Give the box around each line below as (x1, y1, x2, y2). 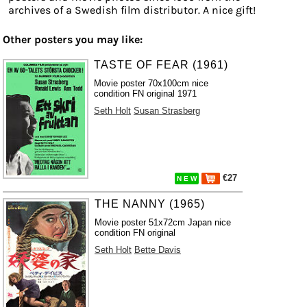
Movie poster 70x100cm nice (94, 78, 209, 88)
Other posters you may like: (3, 33, 143, 46)
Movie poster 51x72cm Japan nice (94, 217, 231, 228)
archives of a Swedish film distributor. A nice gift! (8, 3, 256, 16)
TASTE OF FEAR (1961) (94, 59, 229, 71)
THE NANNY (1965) (94, 198, 205, 210)
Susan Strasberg (134, 106, 201, 116)
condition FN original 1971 (94, 88, 197, 99)
